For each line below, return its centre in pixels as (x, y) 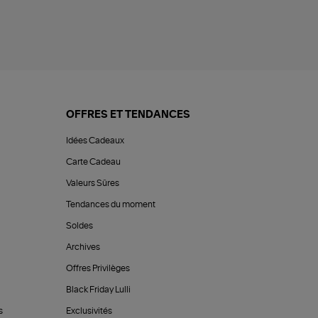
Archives (83, 247)
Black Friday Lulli (99, 289)
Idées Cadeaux (95, 140)
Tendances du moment (111, 204)
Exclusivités (89, 311)
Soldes (80, 225)
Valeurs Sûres (93, 183)
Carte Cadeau (94, 161)
